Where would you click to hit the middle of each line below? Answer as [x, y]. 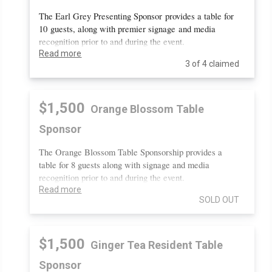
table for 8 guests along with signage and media [124, 165]
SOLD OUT [219, 199]
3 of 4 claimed [212, 63]
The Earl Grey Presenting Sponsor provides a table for [137, 16]
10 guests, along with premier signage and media [127, 29]
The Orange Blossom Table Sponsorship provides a [131, 152]
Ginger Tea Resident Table [156, 245]
